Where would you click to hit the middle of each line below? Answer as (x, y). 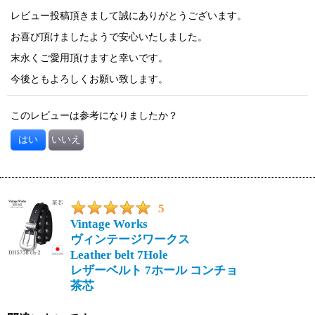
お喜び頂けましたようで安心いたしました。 (109, 37)
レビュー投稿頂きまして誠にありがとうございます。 (129, 16)
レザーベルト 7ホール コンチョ (154, 271)
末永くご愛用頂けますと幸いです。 (89, 58)
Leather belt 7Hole (119, 255)
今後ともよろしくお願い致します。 (89, 79)
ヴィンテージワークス (130, 240)
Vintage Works (109, 224)
